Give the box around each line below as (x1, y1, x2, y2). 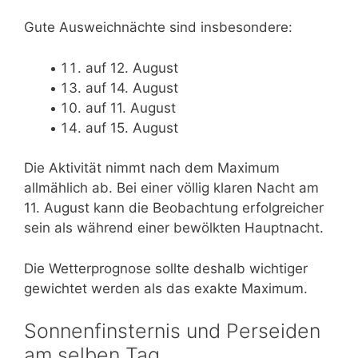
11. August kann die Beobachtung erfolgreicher (24, 200, 324, 217)
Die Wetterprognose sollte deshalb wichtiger (24, 260, 308, 276)
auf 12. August (85, 59, 178, 76)
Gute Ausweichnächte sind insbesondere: (24, 19, 292, 36)
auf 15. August (85, 119, 178, 136)
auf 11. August (85, 99, 176, 116)
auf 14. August (85, 79, 178, 96)
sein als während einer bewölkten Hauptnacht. (24, 220, 324, 237)
